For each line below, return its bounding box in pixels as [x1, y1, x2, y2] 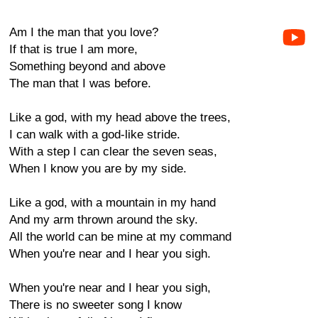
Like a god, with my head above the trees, [9, 111, 231, 124]
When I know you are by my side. [9, 162, 187, 175]
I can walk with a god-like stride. [9, 128, 180, 141]
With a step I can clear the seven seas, [9, 145, 217, 158]
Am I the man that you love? [9, 26, 158, 39]
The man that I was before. [9, 77, 151, 90]
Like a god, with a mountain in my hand [9, 196, 216, 209]
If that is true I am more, [9, 43, 138, 56]
